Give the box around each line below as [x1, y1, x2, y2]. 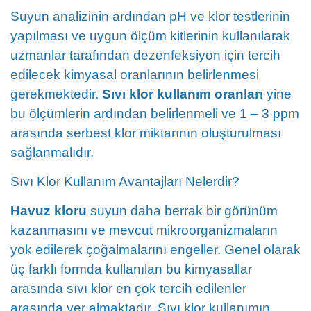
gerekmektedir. [10, 87, 102, 101]
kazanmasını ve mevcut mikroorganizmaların [10, 223, 278, 237]
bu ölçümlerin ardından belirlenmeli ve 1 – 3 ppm [10, 106, 299, 121]
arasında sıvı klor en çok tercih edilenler [10, 281, 246, 296]
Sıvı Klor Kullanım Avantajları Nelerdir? [10, 174, 239, 189]
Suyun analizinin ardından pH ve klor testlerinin [10, 9, 290, 24]
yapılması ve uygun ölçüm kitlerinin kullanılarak [10, 28, 290, 43]
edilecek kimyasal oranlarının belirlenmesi [10, 67, 259, 82]
